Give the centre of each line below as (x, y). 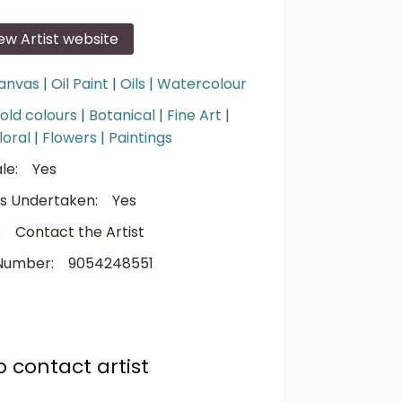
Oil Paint (80, 84)
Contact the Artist (80, 232)
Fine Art (194, 115)
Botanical (122, 115)
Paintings (140, 138)
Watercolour (202, 84)
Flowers (70, 138)
